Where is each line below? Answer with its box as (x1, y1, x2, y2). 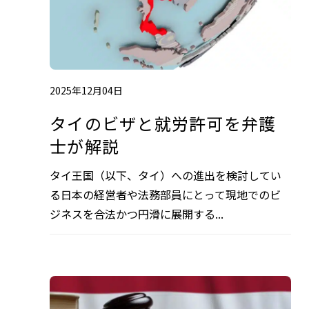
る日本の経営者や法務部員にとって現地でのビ (50, 186, 281, 203)
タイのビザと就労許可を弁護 (50, 110, 277, 135)
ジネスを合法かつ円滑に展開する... (50, 205, 223, 222)
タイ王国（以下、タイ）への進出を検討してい (50, 166, 281, 183)
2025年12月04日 (50, 83, 123, 97)
